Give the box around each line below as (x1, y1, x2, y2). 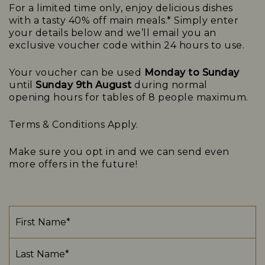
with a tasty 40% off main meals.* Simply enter (9, 15, 238, 26)
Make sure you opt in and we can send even (9, 146, 230, 157)
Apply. (105, 119, 138, 130)
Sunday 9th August (33, 79, 132, 91)
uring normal (141, 79, 208, 91)
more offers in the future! (9, 159, 137, 170)
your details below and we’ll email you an (9, 27, 216, 38)
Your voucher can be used (9, 67, 144, 78)
